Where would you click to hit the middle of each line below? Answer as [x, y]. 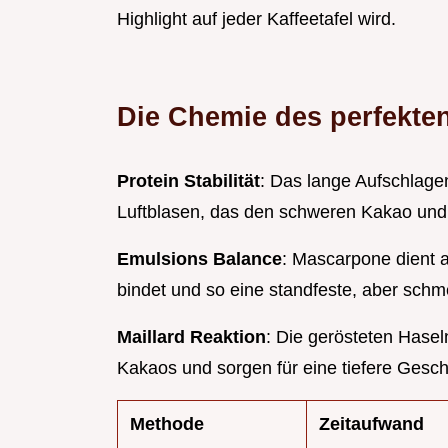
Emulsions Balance [199, 259]
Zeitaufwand [371, 424]
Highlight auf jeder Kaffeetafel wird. [256, 19]
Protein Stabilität [188, 181]
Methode [167, 424]
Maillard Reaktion [191, 337]
